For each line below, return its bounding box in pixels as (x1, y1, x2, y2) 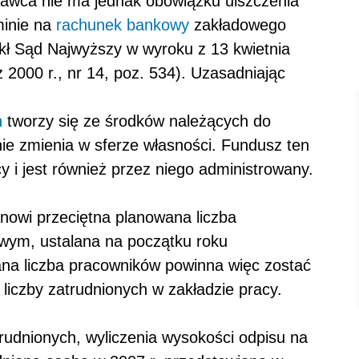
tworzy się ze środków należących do (2, 112, 271, 130)
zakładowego (189, 16, 286, 34)
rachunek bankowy (56, 16, 189, 34)
